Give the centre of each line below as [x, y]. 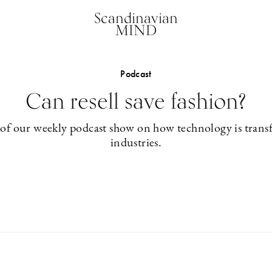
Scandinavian [136, 18]
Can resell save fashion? [136, 101]
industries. [136, 143]
